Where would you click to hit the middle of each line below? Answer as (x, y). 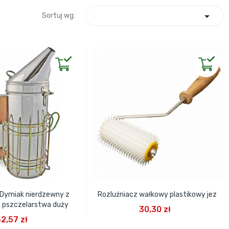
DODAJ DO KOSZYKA (156, 202)
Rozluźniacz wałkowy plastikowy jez (157, 194)
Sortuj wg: (58, 16)
